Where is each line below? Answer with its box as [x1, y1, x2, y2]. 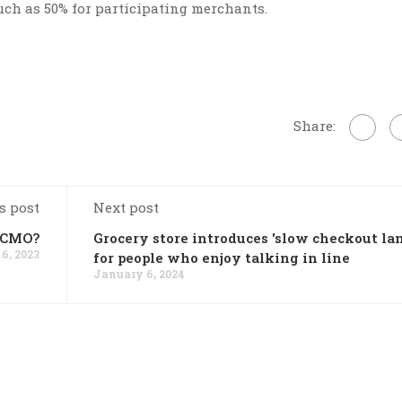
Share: [293, 116, 336, 135]
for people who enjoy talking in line [93, 249, 350, 267]
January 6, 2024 [93, 267, 185, 281]
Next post [93, 198, 159, 216]
